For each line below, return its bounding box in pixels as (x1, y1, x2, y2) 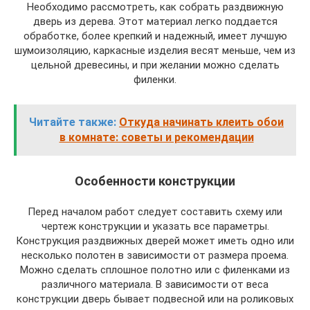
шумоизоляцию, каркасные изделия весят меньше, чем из (15, 44, 295, 57)
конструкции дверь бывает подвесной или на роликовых (17, 293, 293, 305)
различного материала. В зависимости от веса (42, 278, 268, 291)
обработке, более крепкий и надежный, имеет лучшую (23, 30, 287, 42)
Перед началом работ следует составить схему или (28, 206, 282, 218)
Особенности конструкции (75, 174, 235, 188)
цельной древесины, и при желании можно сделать (30, 59, 280, 71)
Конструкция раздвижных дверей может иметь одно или (16, 235, 294, 247)
